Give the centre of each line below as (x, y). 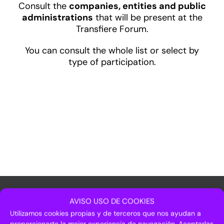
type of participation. (112, 62)
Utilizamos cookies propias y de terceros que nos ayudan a (105, 213)
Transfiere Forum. (112, 29)
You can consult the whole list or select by (112, 50)
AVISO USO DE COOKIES (112, 201)
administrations (57, 17)
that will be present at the (147, 17)
